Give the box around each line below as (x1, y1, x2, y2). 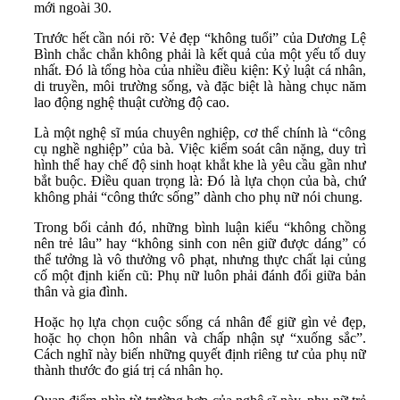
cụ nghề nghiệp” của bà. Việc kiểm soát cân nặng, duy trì (34, 141, 366, 157)
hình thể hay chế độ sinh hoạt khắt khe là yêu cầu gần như (34, 157, 366, 173)
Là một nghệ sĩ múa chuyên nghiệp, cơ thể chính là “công (34, 125, 366, 141)
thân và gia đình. (34, 284, 131, 300)
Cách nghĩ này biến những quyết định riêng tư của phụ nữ (34, 346, 366, 362)
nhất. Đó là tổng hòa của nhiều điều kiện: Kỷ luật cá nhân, (34, 62, 366, 79)
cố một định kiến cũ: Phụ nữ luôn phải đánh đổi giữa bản (34, 268, 366, 284)
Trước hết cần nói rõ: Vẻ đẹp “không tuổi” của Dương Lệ (34, 30, 366, 46)
